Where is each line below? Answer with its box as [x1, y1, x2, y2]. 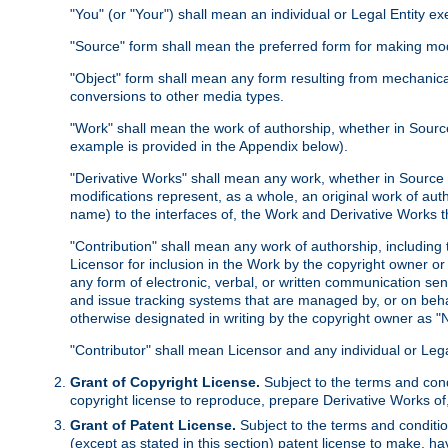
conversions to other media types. [70, 88, 284, 105]
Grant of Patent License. [70, 417, 236, 434]
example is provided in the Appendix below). [70, 138, 348, 155]
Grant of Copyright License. [70, 374, 260, 391]
